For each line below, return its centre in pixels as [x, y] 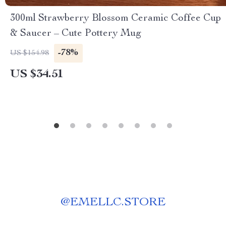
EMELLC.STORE [118, 203]
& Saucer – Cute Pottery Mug [76, 34]
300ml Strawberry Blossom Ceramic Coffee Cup [116, 19]
